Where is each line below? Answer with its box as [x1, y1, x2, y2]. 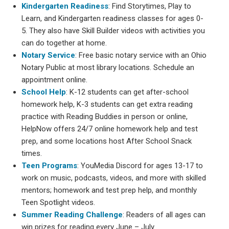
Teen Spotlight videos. [21, 197, 96, 207]
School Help [21, 87, 66, 97]
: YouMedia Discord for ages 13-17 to [77, 161, 203, 170]
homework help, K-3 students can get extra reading [21, 99, 193, 109]
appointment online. [21, 75, 88, 84]
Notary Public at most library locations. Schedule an [21, 62, 195, 72]
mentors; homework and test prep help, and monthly [21, 185, 197, 195]
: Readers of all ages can [123, 210, 206, 219]
